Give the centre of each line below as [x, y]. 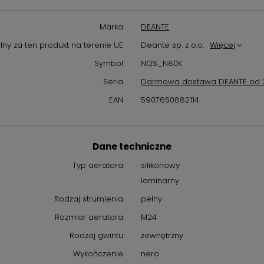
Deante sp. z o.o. [172, 45]
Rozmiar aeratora [89, 217]
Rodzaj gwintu [96, 235]
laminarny [160, 181]
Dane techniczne [132, 146]
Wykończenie [98, 254]
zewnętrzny [162, 235]
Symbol [109, 63]
